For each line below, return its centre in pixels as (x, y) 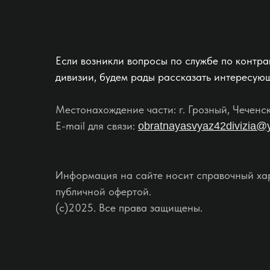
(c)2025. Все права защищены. (129, 207)
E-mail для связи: (97, 125)
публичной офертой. (103, 191)
